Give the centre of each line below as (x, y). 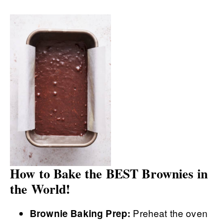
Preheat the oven (169, 213)
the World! (40, 189)
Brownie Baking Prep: (80, 213)
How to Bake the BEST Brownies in (109, 173)
